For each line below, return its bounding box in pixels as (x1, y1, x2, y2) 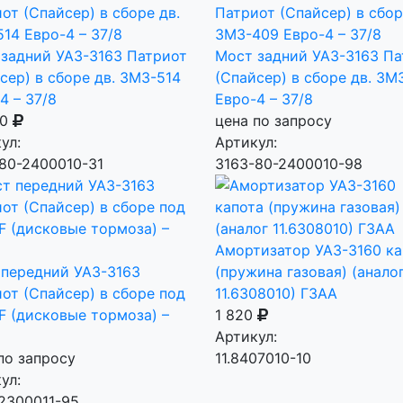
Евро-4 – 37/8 (215, 90, 313, 108)
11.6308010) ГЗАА (215, 284, 337, 302)
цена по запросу (215, 112, 332, 130)
